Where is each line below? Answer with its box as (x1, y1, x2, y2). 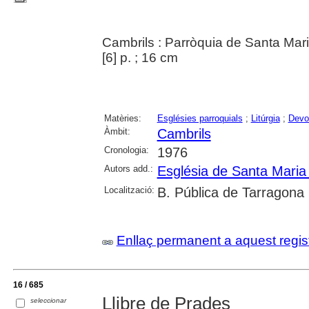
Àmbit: (103, 126, 130, 137)
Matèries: (103, 112, 141, 123)
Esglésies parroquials (157, 112, 243, 123)
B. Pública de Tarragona (157, 184, 304, 200)
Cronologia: (103, 144, 149, 155)
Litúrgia (250, 112, 280, 123)
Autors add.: (103, 163, 153, 174)
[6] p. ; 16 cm (101, 50, 178, 65)
